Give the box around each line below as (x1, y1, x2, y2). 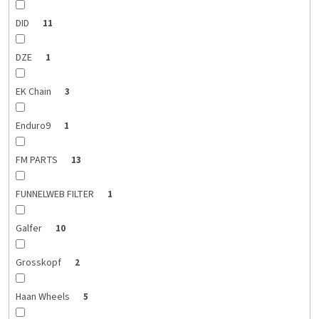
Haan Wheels (15, 290, 72, 305)
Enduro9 (15, 119, 53, 134)
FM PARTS (15, 153, 60, 168)
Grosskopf (15, 256, 63, 271)
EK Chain (15, 85, 53, 100)
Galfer (15, 221, 44, 236)
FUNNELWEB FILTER (15, 187, 96, 202)
